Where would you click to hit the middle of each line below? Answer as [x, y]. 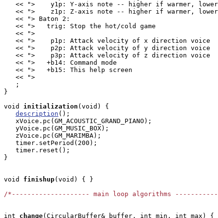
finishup [39, 179]
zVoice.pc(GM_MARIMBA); [53, 136]
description [37, 114]
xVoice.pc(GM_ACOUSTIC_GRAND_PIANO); [78, 121]
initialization [51, 106]
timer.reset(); [37, 150]
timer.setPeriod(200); [51, 143]
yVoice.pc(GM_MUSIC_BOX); [56, 128]
